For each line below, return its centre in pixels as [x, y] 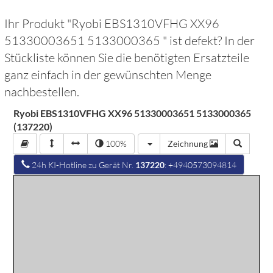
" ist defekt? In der [209, 41]
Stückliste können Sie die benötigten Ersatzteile [127, 58]
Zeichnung [189, 144]
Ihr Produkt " [38, 23]
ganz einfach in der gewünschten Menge [108, 75]
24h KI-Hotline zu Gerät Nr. [83, 165]
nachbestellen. [42, 92]
